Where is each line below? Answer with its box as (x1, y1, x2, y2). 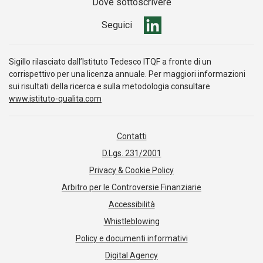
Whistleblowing (103, 217, 160, 226)
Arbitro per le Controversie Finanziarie (62, 183, 201, 192)
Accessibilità (108, 200, 155, 209)
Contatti (116, 131, 147, 141)
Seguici (102, 19, 132, 31)
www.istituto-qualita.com (9, 94, 102, 103)
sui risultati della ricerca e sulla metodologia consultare (9, 82, 210, 91)
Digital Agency (105, 251, 158, 260)
